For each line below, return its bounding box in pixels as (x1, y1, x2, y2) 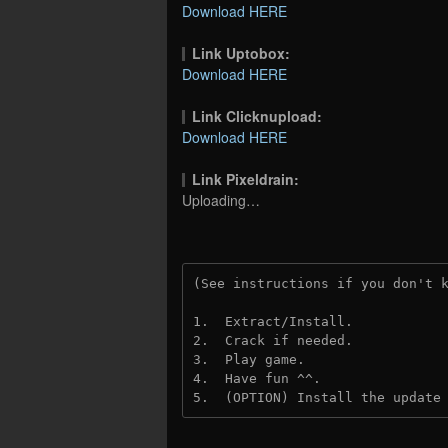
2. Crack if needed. (193, 332, 353, 348)
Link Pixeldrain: (192, 168, 300, 189)
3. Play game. (193, 351, 305, 367)
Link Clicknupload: (192, 105, 323, 126)
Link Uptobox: (192, 42, 291, 63)
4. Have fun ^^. (193, 370, 321, 386)
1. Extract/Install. (193, 313, 353, 329)
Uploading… (182, 189, 260, 210)
